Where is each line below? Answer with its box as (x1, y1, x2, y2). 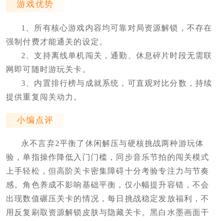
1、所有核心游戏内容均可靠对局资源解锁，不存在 (21, 23, 213, 32)
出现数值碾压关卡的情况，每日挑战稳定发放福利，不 (5, 194, 210, 203)
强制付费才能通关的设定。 (5, 37, 108, 46)
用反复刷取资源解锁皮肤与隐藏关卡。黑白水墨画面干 (5, 208, 210, 217)
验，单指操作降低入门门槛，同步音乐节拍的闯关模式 (5, 152, 210, 161)
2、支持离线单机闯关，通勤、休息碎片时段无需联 (21, 51, 213, 60)
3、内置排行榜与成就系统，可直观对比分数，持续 (21, 78, 213, 87)
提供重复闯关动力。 (5, 92, 82, 101)
